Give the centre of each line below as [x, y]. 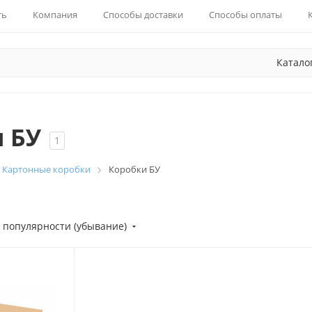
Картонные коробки [46, 169]
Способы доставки [143, 15]
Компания [55, 15]
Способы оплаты [245, 15]
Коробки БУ [134, 169]
